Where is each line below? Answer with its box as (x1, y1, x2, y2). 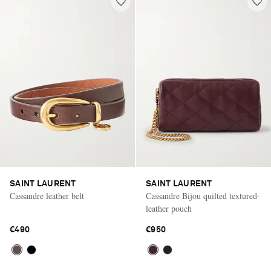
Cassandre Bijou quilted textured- (146, 190, 260, 202)
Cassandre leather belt (10, 190, 84, 202)
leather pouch (146, 203, 192, 215)
